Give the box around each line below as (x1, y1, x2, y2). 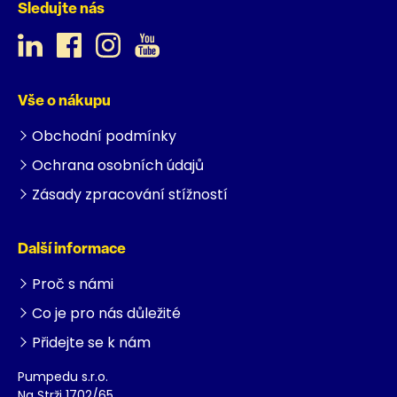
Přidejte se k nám (32, 331, 151, 353)
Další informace (18, 241, 126, 257)
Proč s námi (32, 273, 113, 294)
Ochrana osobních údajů (32, 154, 204, 175)
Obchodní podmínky (32, 125, 176, 146)
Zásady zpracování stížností (32, 183, 228, 205)
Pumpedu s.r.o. (18, 367, 108, 385)
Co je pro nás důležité (32, 302, 181, 323)
